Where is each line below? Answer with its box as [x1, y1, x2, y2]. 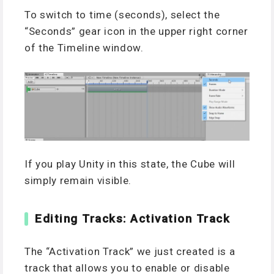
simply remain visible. [24, 174, 131, 187]
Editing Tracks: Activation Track [35, 212, 231, 226]
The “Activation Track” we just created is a [24, 245, 235, 257]
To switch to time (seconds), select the [24, 9, 220, 21]
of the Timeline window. [24, 42, 144, 54]
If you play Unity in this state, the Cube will [24, 158, 235, 171]
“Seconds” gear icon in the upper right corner [24, 25, 248, 38]
